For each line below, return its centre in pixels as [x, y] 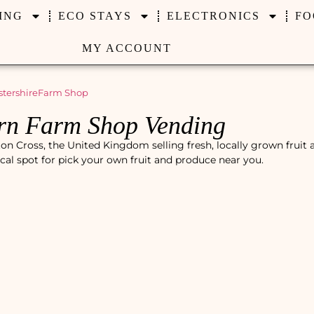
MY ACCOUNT [127, 48]
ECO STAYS [95, 16]
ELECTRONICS [213, 16]
